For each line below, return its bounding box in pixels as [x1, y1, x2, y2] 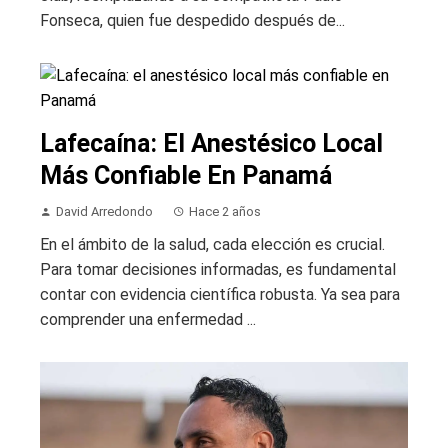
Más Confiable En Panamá [40, 161, 332, 191]
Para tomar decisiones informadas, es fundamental [40, 260, 396, 280]
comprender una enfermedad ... [40, 310, 256, 330]
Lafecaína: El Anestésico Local [40, 129, 383, 159]
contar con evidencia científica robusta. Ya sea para [40, 285, 400, 305]
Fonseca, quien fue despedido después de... [40, 11, 345, 31]
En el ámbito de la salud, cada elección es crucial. [40, 235, 385, 255]
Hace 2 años [189, 204, 261, 220]
